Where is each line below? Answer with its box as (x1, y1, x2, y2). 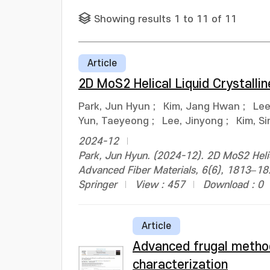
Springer (78, 180, 117, 190)
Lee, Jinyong (162, 116, 223, 127)
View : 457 (135, 180, 185, 190)
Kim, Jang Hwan (163, 101, 240, 112)
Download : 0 (203, 180, 263, 190)
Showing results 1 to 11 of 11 (94, 14, 237, 25)
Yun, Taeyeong (78, 116, 149, 127)
